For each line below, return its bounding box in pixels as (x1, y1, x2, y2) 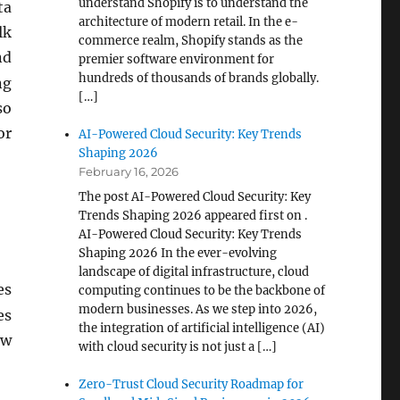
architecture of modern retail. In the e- (79, 14, 299, 29)
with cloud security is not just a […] (79, 339, 278, 354)
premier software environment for (79, 52, 275, 67)
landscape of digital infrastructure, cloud (79, 264, 310, 279)
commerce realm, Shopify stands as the (79, 33, 304, 48)
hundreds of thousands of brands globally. (79, 71, 320, 86)
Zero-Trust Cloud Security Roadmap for (79, 377, 304, 392)
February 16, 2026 (79, 164, 179, 179)
